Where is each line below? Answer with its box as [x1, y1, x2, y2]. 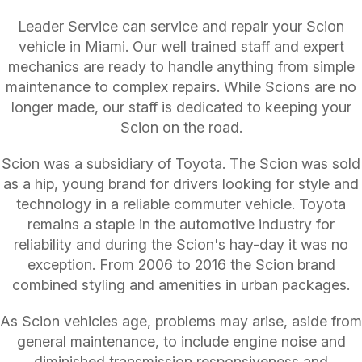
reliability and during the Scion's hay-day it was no [14, 236, 348, 254]
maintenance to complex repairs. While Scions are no [6, 78, 356, 96]
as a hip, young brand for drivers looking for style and [3, 175, 359, 193]
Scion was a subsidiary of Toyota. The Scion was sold [2, 155, 360, 173]
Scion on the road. [120, 119, 242, 137]
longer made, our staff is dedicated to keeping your [11, 99, 351, 116]
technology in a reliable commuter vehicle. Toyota [16, 196, 346, 213]
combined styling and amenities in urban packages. [12, 276, 350, 294]
